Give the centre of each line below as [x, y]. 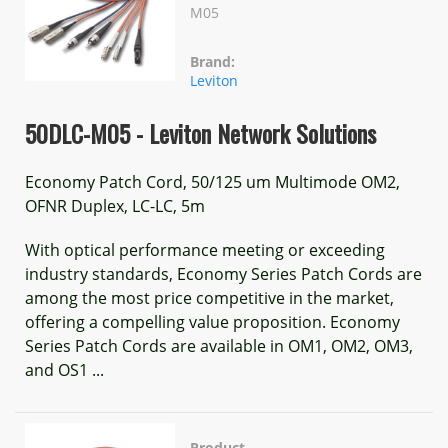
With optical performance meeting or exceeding [205, 250]
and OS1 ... [64, 370]
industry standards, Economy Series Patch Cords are [223, 274]
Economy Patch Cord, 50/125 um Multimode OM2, [212, 182]
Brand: [212, 61]
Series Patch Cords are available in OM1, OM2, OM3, [219, 346]
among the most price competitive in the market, [209, 298]
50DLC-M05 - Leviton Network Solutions [200, 133]
